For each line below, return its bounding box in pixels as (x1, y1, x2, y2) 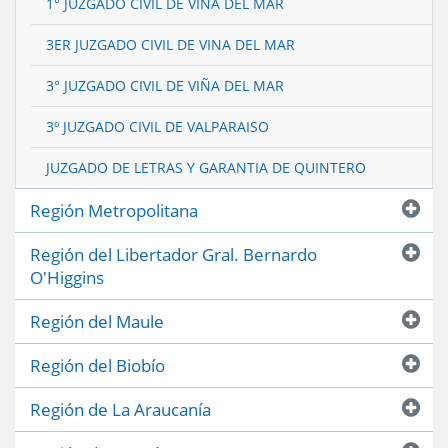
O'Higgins (30, 265, 104, 289)
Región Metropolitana (30, 198, 198, 222)
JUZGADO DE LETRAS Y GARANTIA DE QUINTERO (46, 157, 366, 177)
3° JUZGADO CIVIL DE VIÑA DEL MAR (46, 75, 284, 95)
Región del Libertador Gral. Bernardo (30, 242, 317, 266)
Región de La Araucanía (30, 397, 211, 421)
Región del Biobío (30, 353, 165, 377)
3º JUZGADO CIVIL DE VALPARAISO (46, 116, 269, 136)
